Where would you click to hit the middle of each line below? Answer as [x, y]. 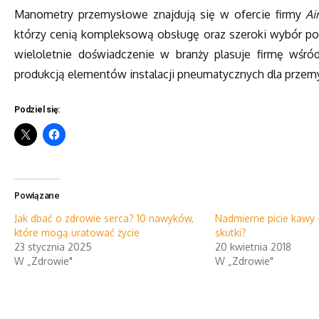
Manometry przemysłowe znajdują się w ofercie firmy [160, 14]
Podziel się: [37, 110]
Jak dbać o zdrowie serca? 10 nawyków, [104, 219]
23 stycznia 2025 [53, 247]
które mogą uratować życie [77, 233]
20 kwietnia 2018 [253, 247]
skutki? [231, 233]
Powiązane [37, 196]
